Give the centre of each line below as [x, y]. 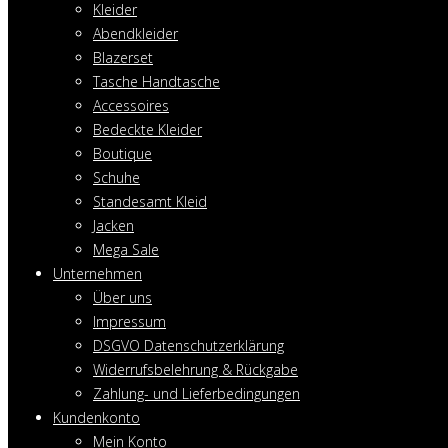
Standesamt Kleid [150, 201]
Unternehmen [97, 273]
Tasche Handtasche [156, 81]
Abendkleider [135, 33]
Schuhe [116, 177]
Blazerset [123, 57]
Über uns [122, 297]
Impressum [129, 321]
